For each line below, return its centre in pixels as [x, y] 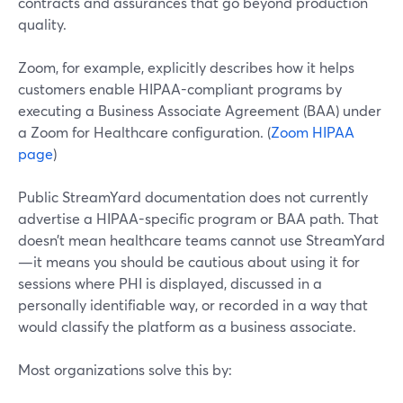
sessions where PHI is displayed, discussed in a [170, 283]
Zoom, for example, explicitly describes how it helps [186, 67]
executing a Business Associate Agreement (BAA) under [200, 110]
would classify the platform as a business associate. [187, 326]
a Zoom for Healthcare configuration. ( [144, 132]
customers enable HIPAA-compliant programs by [180, 89]
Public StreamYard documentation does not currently [193, 197]
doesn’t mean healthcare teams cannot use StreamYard [201, 240]
